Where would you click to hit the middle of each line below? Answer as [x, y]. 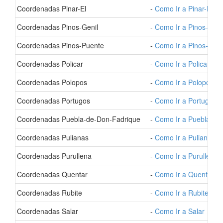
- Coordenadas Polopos [50, 82]
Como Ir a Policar [182, 64]
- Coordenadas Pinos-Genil [55, 27]
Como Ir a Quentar [184, 174]
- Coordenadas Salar [45, 211]
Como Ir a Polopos [184, 82]
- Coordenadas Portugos [51, 101]
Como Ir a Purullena [186, 156]
